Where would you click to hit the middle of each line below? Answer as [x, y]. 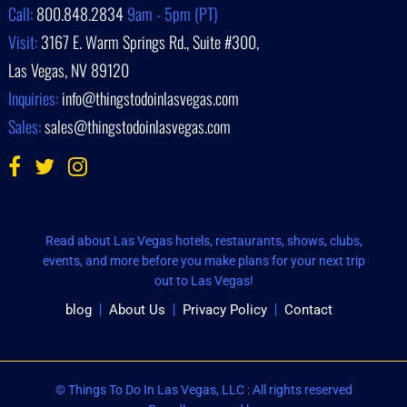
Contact [308, 309]
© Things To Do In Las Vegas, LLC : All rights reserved [203, 389]
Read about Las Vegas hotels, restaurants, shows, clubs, [203, 240]
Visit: [25, 41]
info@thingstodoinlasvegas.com [151, 98]
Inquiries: [35, 98]
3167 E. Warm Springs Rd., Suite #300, [150, 41]
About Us [137, 309]
